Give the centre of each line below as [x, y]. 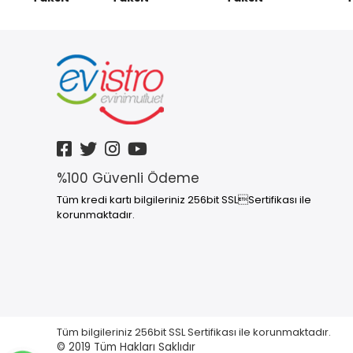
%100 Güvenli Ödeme [128, 178]
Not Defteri [99, 59]
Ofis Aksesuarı [108, 36]
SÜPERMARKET [106, 82]
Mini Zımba [99, 13]
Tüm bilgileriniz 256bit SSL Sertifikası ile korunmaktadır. [195, 332]
